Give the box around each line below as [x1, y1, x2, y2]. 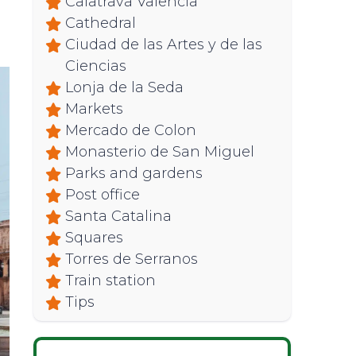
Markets [64, 100, 123, 118]
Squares [64, 229, 123, 246]
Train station [64, 272, 156, 289]
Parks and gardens [64, 164, 203, 182]
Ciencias [64, 57, 126, 75]
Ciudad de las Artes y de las [64, 36, 262, 53]
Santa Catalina [64, 207, 172, 225]
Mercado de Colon [64, 122, 196, 139]
